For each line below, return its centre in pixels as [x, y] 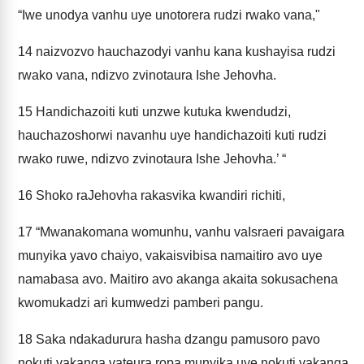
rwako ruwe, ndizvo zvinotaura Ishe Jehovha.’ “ [152, 159]
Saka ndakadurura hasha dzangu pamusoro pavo [176, 339]
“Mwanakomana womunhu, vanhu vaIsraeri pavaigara [188, 232]
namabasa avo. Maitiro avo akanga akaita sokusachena [178, 279]
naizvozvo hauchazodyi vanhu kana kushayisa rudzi [184, 52]
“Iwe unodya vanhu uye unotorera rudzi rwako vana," [169, 15]
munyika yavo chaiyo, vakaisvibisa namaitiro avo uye [170, 256]
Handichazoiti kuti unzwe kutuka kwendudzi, [162, 112]
